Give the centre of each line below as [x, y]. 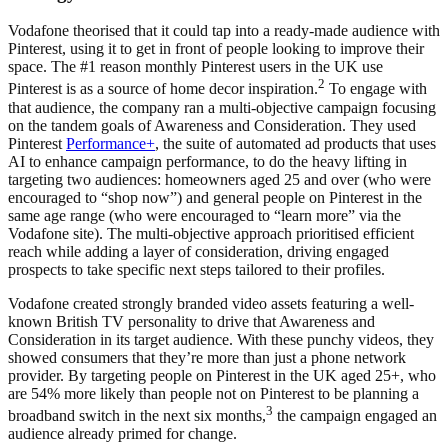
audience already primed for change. [122, 433]
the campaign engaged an [355, 415]
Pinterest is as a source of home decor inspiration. [163, 89]
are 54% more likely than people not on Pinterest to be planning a [213, 393]
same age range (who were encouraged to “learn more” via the [204, 215]
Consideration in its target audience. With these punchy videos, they [221, 339]
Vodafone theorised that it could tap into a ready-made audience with [224, 31]
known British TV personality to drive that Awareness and [191, 321]
